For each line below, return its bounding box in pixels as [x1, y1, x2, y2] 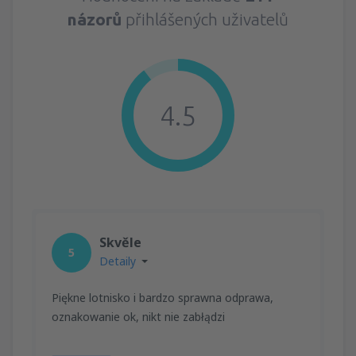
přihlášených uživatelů [122, 9, 288, 29]
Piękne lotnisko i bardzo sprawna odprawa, [52, 289, 273, 305]
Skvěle [99, 233, 141, 251]
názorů [68, 9, 122, 29]
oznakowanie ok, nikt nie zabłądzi [52, 308, 225, 324]
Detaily [99, 253, 136, 269]
